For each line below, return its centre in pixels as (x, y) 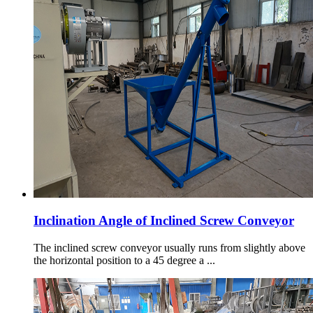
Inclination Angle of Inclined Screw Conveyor (164, 221)
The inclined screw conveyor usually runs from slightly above (169, 248)
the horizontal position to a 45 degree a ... (124, 261)
